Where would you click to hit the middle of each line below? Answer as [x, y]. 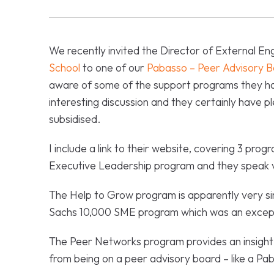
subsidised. [75, 119]
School [65, 68]
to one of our [113, 68]
